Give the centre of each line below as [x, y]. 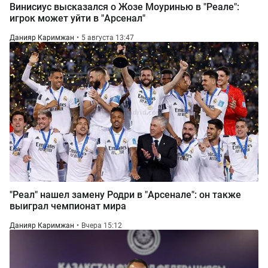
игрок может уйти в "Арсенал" [77, 18]
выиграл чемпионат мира [68, 206]
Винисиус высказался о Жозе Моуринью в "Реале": [124, 7]
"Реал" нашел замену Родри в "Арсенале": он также [125, 195]
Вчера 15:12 [102, 226]
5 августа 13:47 [108, 38]
